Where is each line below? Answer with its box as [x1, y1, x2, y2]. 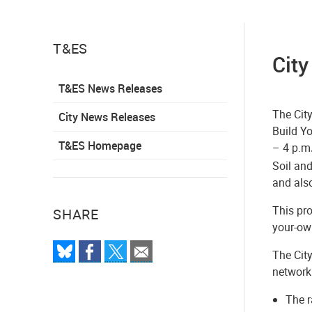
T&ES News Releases [58, 80, 162, 96]
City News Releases [58, 109, 155, 125]
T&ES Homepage [58, 137, 141, 153]
